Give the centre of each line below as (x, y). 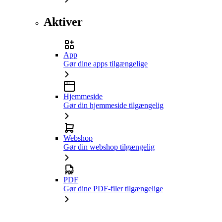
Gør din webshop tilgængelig (109, 147)
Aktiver (63, 22)
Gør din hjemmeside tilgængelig (113, 106)
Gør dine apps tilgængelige (106, 64)
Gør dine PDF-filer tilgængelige (113, 189)
